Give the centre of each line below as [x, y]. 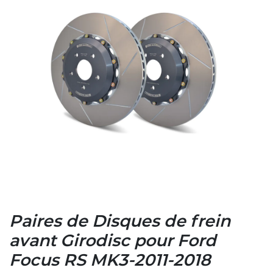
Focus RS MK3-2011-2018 [110, 261]
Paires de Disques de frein [120, 222]
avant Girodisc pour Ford [113, 241]
